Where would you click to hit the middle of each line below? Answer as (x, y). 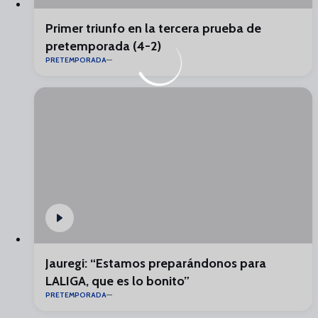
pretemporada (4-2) (103, 46)
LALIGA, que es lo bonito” (117, 281)
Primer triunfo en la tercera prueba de (153, 28)
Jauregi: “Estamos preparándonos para (156, 263)
